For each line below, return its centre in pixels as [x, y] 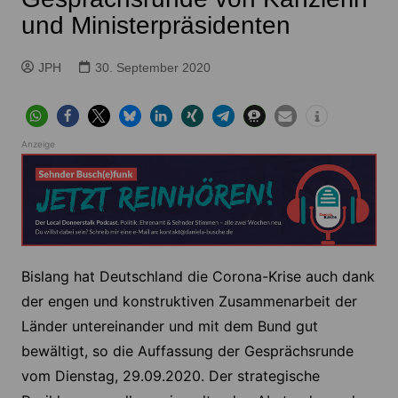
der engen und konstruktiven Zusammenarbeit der [189, 302]
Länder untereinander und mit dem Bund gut [169, 326]
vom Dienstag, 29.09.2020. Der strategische [170, 376]
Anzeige [38, 144]
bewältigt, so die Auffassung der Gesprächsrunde [187, 351]
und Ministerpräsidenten [155, 25]
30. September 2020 [152, 68]
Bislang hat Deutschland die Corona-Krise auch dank [198, 277]
